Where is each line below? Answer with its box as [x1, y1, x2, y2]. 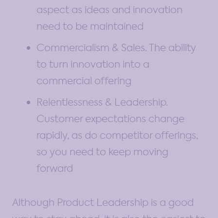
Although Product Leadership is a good [12, 196, 194, 209]
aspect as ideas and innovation [36, 3, 182, 16]
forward [36, 162, 73, 175]
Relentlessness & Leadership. [36, 95, 168, 109]
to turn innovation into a [36, 57, 149, 71]
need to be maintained [36, 19, 144, 33]
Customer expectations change [36, 112, 184, 125]
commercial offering [36, 74, 131, 87]
